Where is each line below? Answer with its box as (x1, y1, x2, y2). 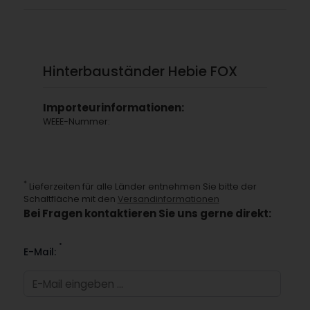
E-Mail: (23, 246, 59, 259)
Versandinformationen (117, 192, 219, 205)
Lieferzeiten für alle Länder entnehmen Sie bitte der (26, 180, 257, 192)
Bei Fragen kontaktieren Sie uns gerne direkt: (23, 206, 271, 221)
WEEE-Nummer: (43, 115, 111, 127)
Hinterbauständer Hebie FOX (43, 61, 238, 81)
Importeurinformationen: (43, 100, 185, 115)
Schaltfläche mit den (23, 192, 118, 205)
